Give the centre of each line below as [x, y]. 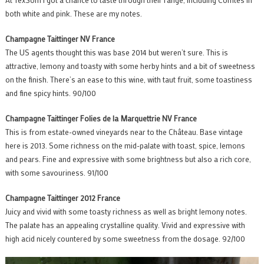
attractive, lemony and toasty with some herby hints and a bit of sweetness [130, 66]
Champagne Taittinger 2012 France [62, 198]
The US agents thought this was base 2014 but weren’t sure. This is [116, 52]
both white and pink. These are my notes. [73, 14]
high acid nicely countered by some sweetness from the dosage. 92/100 [125, 239]
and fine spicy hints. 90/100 [50, 93]
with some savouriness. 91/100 [57, 173]
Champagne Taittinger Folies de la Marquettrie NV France [101, 118]
